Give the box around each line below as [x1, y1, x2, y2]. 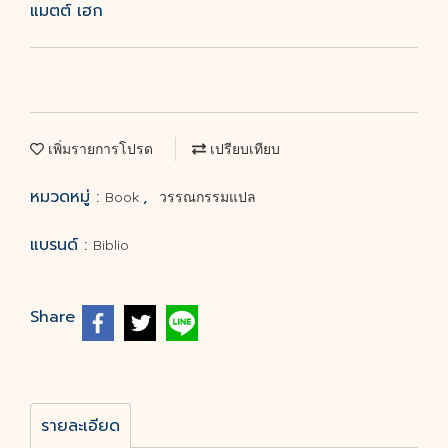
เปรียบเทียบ [206, 140, 280, 158]
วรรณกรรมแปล [159, 188, 256, 206]
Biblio [93, 236, 129, 254]
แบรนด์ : [30, 233, 93, 257]
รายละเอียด [41, 414, 120, 438]
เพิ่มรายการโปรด [44, 140, 153, 158]
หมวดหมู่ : [30, 185, 105, 209]
